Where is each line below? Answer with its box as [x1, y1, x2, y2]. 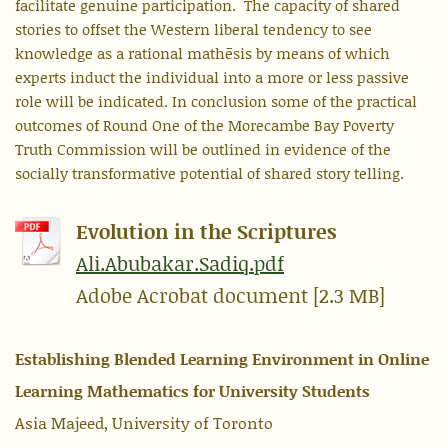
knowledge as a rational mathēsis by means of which [15, 42, 390, 65]
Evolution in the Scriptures [76, 217, 336, 246]
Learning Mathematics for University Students [15, 379, 370, 403]
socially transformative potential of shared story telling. [15, 162, 404, 185]
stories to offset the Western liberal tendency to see [15, 18, 372, 41]
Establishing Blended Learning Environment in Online [15, 347, 429, 371]
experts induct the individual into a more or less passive [15, 66, 409, 89]
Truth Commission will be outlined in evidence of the [15, 138, 391, 161]
